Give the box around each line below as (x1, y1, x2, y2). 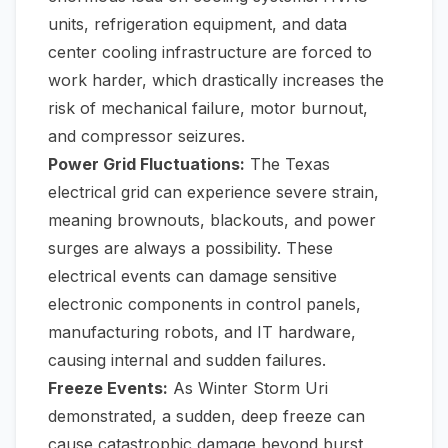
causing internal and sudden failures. (48, 350, 326, 370)
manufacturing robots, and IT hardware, (48, 322, 356, 342)
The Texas (245, 154, 330, 174)
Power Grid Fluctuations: (48, 154, 245, 174)
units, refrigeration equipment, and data (48, 14, 347, 34)
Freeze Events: (48, 378, 168, 398)
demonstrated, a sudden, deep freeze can (48, 406, 365, 426)
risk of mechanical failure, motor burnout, (48, 98, 368, 118)
